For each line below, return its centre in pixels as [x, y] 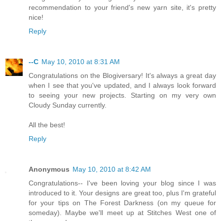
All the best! [47, 125]
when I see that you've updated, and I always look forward [122, 85]
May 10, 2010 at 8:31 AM [81, 61]
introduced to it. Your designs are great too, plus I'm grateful [122, 193]
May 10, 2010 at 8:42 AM [112, 169]
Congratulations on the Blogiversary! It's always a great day [122, 75]
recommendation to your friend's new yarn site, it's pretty [122, 7]
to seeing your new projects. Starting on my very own [122, 95]
